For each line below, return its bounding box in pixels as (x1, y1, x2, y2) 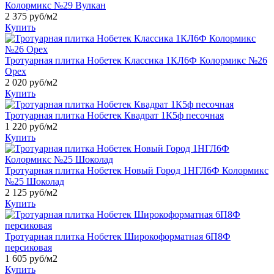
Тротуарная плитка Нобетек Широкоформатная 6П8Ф (5, 231, 231, 242)
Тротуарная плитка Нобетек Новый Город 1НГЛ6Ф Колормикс (5, 165, 268, 176)
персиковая (5, 242, 52, 253)
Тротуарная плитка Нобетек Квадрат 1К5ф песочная (5, 109, 224, 120)
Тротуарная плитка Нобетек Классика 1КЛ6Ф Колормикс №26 (5, 54, 267, 65)
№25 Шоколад (5, 176, 64, 187)
